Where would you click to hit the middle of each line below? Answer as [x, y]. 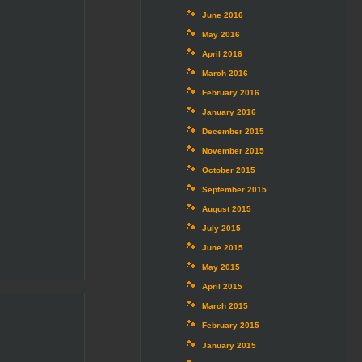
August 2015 [226, 209]
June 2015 [222, 248]
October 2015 [228, 170]
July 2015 [221, 229]
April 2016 [222, 54]
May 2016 [221, 35]
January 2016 [229, 112]
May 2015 [221, 267]
